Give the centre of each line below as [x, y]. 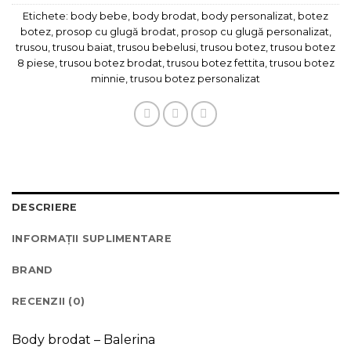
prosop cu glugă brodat [116, 32]
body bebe [99, 16]
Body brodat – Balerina [83, 339]
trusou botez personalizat [195, 79]
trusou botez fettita [215, 63]
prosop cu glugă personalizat [255, 32]
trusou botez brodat [110, 63]
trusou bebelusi [157, 48]
